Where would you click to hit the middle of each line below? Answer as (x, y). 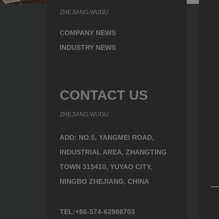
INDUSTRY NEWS (88, 47)
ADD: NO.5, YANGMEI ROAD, (107, 137)
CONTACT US (104, 95)
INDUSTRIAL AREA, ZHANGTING (113, 152)
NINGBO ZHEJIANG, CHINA (104, 181)
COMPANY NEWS (88, 33)
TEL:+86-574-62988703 (97, 212)
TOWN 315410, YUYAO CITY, (106, 167)
